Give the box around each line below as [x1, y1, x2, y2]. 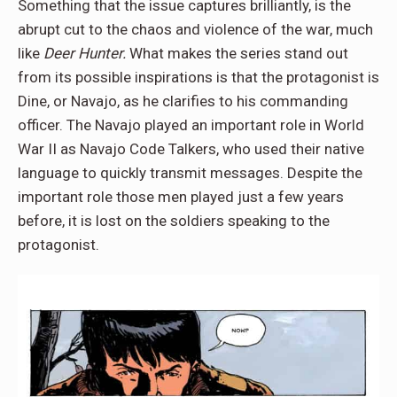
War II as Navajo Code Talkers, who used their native [18, 139, 364, 158]
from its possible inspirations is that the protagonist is [18, 67, 379, 86]
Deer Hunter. [43, 43, 126, 62]
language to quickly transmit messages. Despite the [18, 163, 362, 182]
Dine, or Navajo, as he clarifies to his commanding [18, 91, 348, 110]
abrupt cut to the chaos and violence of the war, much [18, 19, 373, 38]
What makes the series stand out [126, 43, 348, 62]
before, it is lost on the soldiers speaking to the [18, 211, 330, 230]
